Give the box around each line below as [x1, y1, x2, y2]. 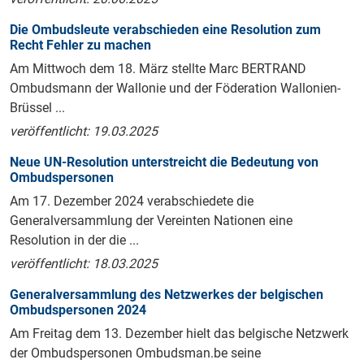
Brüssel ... [10, 100, 65, 116]
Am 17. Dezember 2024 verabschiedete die [10, 193, 253, 210]
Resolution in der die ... [10, 232, 139, 249]
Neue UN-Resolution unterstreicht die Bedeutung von [10, 154, 318, 171]
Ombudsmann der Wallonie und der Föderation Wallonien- [10, 80, 340, 97]
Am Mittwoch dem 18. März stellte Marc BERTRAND [10, 61, 306, 77]
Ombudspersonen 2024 [10, 302, 146, 318]
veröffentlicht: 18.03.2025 [10, 256, 158, 272]
